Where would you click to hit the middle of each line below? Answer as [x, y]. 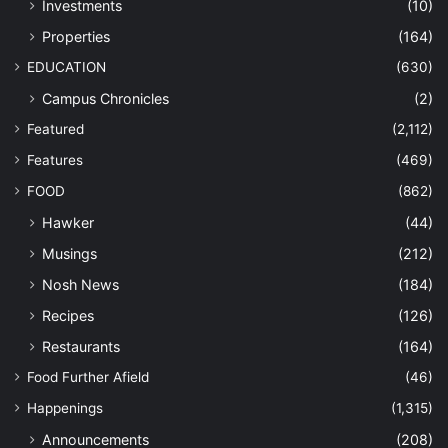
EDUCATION [66, 66]
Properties [76, 36]
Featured [55, 128]
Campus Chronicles [105, 98]
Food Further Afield [88, 376]
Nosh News [80, 284]
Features [55, 159]
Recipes [68, 315]
